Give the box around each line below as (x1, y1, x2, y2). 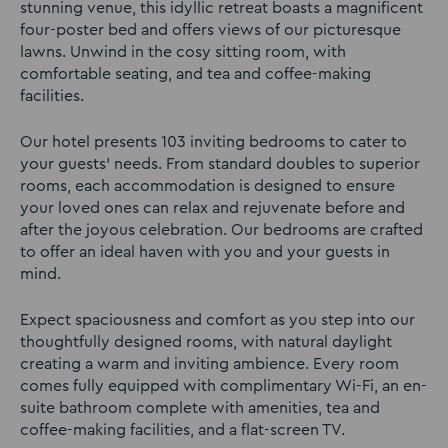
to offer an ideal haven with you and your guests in (20, 244, 390, 261)
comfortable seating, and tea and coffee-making (20, 66, 371, 83)
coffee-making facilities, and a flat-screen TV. (20, 422, 345, 439)
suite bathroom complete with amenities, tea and (20, 400, 380, 417)
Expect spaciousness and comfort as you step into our (20, 312, 415, 329)
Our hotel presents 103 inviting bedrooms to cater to (20, 134, 407, 151)
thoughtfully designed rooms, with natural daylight (20, 334, 392, 351)
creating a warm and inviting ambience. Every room (20, 356, 399, 373)
